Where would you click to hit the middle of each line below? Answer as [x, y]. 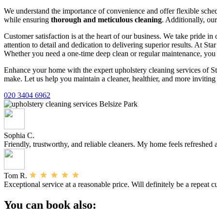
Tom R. [16, 176]
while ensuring [27, 20]
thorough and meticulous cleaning [106, 20]
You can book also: [50, 205]
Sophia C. [20, 136]
